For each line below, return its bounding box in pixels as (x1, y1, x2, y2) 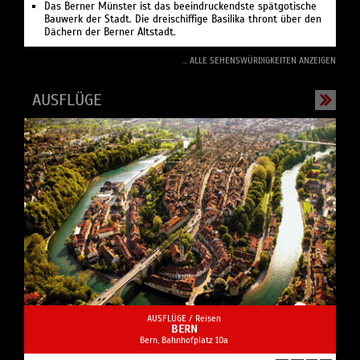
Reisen (195, 313, 221, 325)
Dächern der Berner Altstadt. (44, 26, 176, 39)
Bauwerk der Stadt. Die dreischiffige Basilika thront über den (44, 13, 321, 27)
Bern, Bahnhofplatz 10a (140, 334, 228, 346)
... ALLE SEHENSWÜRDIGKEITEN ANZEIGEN (182, 55, 336, 67)
